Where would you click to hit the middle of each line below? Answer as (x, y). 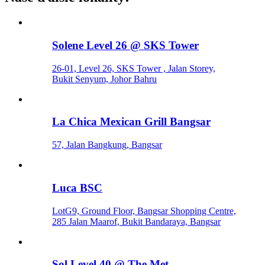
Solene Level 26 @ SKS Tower (125, 45)
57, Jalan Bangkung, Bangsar (107, 145)
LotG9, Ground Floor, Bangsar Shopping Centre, (144, 211)
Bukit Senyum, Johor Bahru (104, 79)
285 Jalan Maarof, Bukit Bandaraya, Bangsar (136, 221)
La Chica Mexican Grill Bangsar (131, 122)
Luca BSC (77, 188)
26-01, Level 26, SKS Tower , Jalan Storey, (134, 68)
